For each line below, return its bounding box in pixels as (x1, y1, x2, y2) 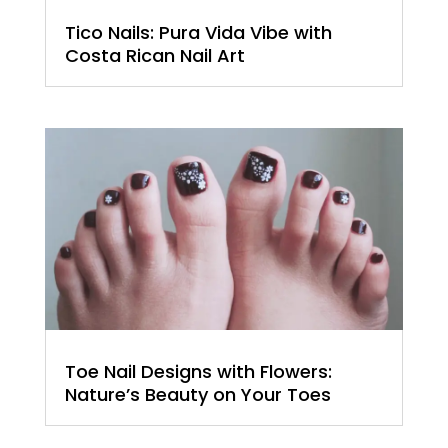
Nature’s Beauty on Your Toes (64, 381, 331, 407)
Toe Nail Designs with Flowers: (64, 358, 332, 384)
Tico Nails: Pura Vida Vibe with (64, 20, 332, 46)
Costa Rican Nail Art (64, 43, 245, 69)
